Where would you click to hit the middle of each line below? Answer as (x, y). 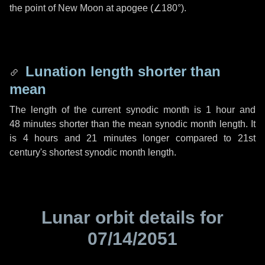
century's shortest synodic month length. (93, 152)
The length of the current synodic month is (108, 110)
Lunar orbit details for (132, 217)
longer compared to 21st (196, 138)
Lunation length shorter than (121, 71)
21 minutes (112, 138)
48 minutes (33, 124)
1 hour (220, 110)
